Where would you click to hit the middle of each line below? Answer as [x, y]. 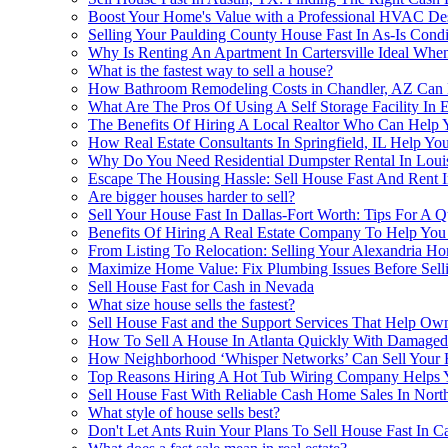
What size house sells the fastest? [191, 305]
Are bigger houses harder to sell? [191, 197]
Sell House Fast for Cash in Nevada [201, 287]
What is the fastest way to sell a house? [210, 71]
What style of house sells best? [184, 413]
